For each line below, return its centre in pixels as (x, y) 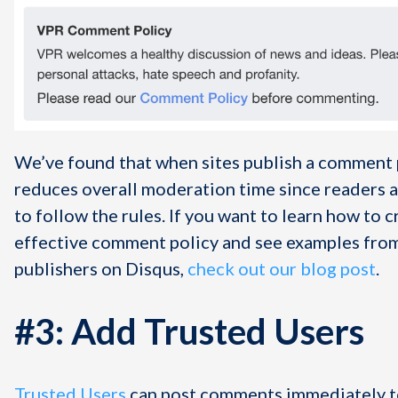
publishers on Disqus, (101, 269)
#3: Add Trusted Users (189, 331)
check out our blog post (282, 269)
